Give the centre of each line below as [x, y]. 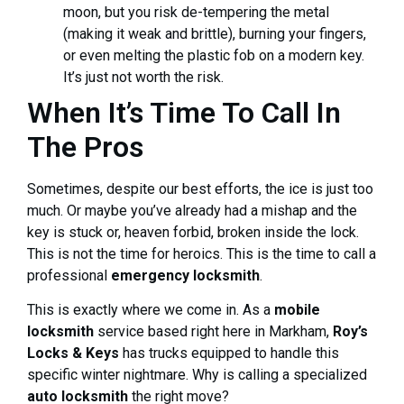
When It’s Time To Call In [184, 112]
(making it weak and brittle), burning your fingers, [215, 33]
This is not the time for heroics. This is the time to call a [202, 253]
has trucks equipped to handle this [229, 353]
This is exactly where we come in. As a [151, 309]
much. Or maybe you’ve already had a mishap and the [192, 210]
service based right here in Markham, [213, 331]
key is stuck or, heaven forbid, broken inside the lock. [193, 232]
